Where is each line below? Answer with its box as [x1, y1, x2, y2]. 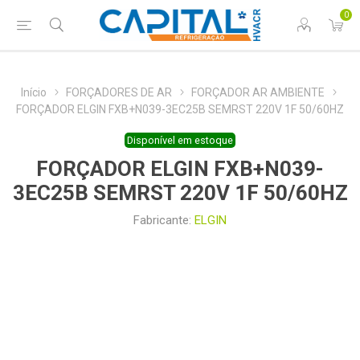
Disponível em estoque [127, 134, 233, 147]
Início [21, 86, 47, 99]
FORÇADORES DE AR [66, 86, 172, 99]
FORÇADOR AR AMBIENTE [191, 86, 325, 99]
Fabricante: [133, 213, 191, 228]
